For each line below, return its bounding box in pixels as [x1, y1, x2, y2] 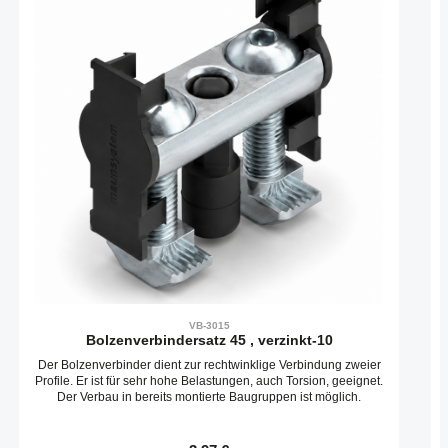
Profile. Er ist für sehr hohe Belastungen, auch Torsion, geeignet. [35, 374, 383, 389]
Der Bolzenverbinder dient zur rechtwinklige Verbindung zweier [37, 358, 381, 373]
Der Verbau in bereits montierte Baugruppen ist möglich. [57, 390, 361, 405]
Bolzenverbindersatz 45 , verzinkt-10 [85, 332, 333, 349]
